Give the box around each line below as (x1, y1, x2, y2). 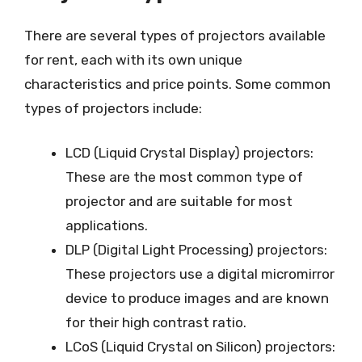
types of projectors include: (24, 99, 202, 116)
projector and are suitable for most (65, 193, 293, 209)
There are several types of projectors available (24, 27, 326, 44)
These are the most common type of (65, 169, 303, 185)
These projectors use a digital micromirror (65, 266, 335, 282)
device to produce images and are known (65, 290, 329, 306)
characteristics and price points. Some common (24, 75, 330, 92)
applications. (65, 217, 148, 234)
